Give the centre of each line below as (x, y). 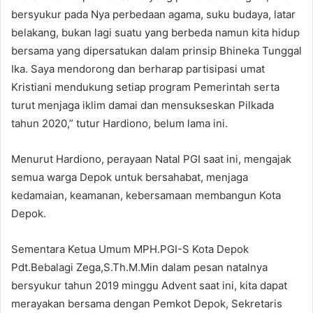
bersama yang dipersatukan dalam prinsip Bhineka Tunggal (156, 50)
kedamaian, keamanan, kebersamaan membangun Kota (146, 195)
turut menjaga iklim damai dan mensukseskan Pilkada (143, 105)
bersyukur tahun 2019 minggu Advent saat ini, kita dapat (149, 285)
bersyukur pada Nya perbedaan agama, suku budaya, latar (153, 14)
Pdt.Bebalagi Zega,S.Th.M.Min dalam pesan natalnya (139, 267)
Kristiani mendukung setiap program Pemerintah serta (145, 87)
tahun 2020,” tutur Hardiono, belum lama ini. (119, 123)
